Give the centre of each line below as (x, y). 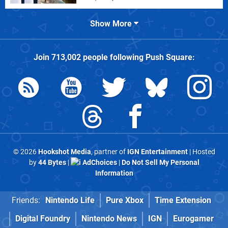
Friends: (26, 201)
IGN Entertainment (157, 152)
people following (113, 57)
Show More (112, 23)
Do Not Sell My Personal (160, 162)
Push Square (169, 57)
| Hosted (201, 152)
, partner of (109, 152)
